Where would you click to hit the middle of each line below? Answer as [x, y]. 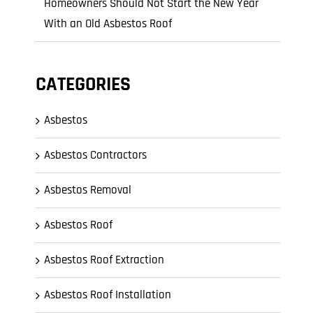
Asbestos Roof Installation [108, 295]
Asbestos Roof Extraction [104, 260]
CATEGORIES [83, 85]
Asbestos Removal [88, 190]
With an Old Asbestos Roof [108, 24]
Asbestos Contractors [95, 155]
